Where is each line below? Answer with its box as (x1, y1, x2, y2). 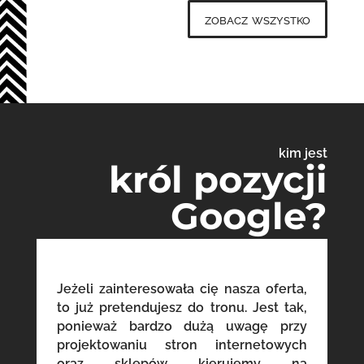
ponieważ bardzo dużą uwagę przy (56, 318, 308, 335)
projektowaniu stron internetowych (56, 337, 308, 353)
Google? (171, 193, 328, 239)
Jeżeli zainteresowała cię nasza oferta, (56, 281, 308, 297)
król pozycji (109, 157, 328, 202)
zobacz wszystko (205, 10, 311, 28)
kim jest (279, 145, 328, 162)
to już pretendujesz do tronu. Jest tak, (56, 300, 308, 316)
